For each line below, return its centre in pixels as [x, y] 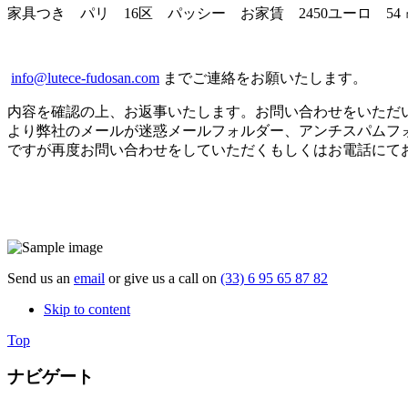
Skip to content [87, 309]
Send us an [41, 278]
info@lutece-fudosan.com [85, 77]
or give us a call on [163, 278]
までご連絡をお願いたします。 [263, 77]
